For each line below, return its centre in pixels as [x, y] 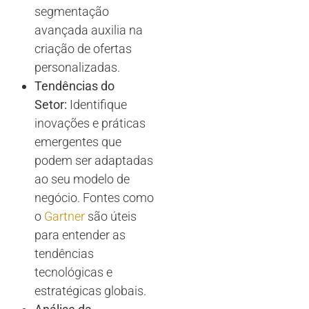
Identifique [97, 105]
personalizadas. [77, 68]
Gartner [64, 217]
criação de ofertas [83, 49]
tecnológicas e [73, 272]
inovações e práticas [90, 123]
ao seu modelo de [82, 179]
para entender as [80, 235]
